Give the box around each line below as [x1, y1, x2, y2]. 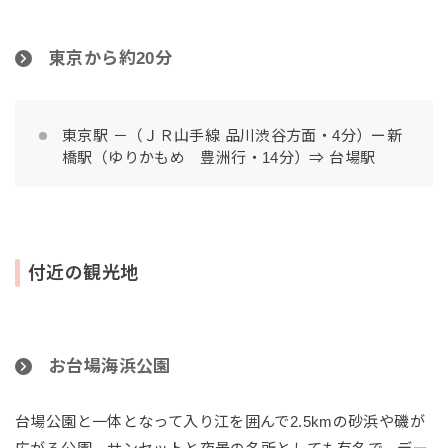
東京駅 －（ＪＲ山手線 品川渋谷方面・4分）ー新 [62, 126, 402, 144]
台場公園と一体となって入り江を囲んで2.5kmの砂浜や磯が [15, 412, 425, 430]
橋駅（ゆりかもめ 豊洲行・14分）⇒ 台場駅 [62, 148, 376, 166]
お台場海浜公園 [49, 356, 171, 376]
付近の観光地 [28, 262, 139, 283]
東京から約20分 [49, 48, 172, 68]
